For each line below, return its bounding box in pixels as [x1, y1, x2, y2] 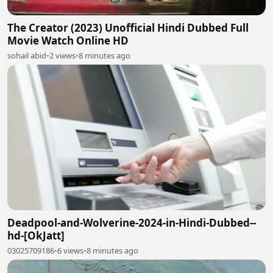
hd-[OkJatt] [7, 228, 65, 243]
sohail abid [7, 50, 46, 62]
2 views [49, 50, 76, 62]
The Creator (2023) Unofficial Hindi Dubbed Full [7, 21, 249, 35]
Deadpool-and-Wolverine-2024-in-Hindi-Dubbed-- [7, 215, 256, 230]
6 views [57, 244, 83, 256]
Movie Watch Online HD [7, 34, 129, 48]
